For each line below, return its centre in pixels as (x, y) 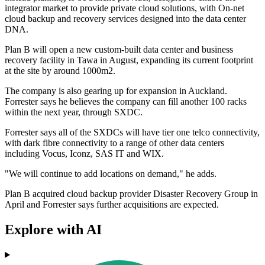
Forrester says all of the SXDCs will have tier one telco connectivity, (132, 132)
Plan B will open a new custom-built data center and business (119, 50)
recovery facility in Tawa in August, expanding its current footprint (129, 60)
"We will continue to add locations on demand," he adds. (111, 174)
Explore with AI (53, 230)
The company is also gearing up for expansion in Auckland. (116, 91)
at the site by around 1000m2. (60, 71)
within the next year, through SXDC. (74, 112)
